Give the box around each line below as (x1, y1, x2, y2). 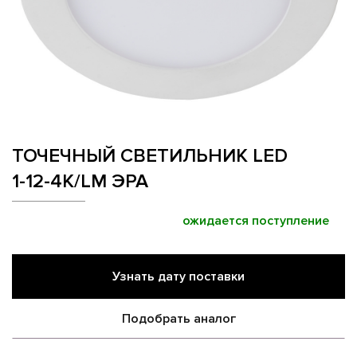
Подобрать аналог (121, 310, 236, 327)
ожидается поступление (182, 213, 329, 229)
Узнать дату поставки (112, 268, 245, 284)
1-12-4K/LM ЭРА (12, 170, 148, 194)
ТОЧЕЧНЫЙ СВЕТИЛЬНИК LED (12, 144, 288, 168)
